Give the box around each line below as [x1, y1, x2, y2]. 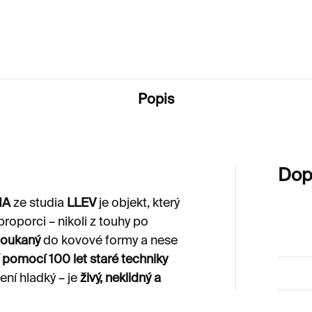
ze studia [10, 196, 67, 210]
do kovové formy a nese [40, 234, 178, 247]
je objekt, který [96, 196, 180, 210]
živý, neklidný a [80, 272, 161, 285]
